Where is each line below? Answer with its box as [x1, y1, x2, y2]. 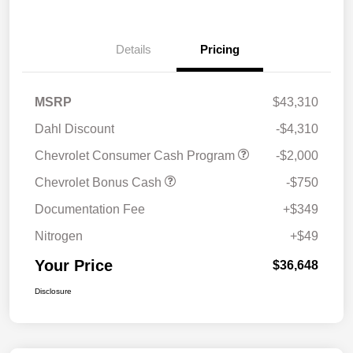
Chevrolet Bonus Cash [35, 176, 165, 190]
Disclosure [35, 287, 72, 296]
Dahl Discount [35, 122, 114, 136]
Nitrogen [35, 229, 83, 243]
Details [115, 43, 151, 57]
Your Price [35, 257, 113, 275]
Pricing [200, 43, 240, 57]
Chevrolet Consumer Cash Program [35, 149, 238, 163]
